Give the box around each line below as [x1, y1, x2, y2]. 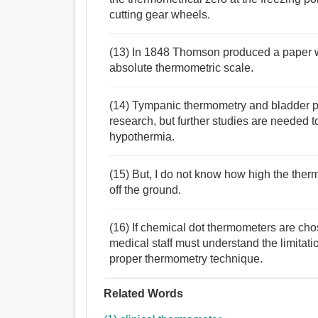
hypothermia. [109, 131, 175, 143]
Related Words [104, 287, 184, 300]
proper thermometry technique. [109, 253, 263, 265]
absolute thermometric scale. [109, 62, 254, 75]
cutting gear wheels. [109, 9, 211, 21]
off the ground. [109, 184, 182, 197]
